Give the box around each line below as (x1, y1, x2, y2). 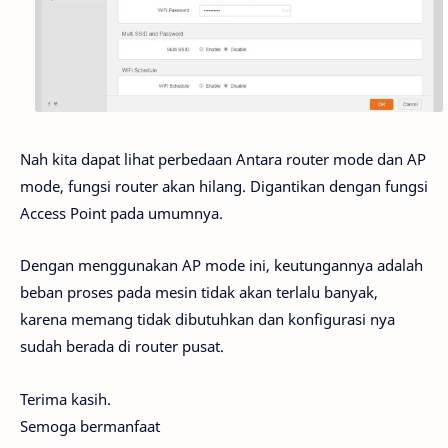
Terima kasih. (20, 388, 111, 409)
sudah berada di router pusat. (20, 336, 224, 357)
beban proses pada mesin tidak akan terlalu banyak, (20, 282, 378, 303)
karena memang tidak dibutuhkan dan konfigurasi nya (20, 309, 395, 330)
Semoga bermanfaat (20, 415, 160, 436)
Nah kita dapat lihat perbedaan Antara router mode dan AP (20, 148, 426, 169)
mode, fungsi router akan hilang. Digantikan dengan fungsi (20, 175, 428, 196)
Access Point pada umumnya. (20, 202, 223, 223)
